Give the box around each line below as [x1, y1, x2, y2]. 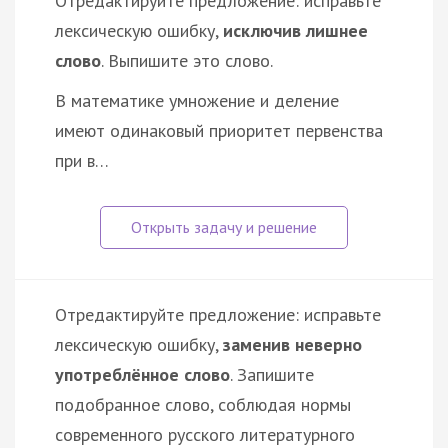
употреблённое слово [55, 362, 230, 386]
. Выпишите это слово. [101, 48, 273, 72]
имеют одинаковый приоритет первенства [55, 118, 383, 142]
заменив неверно [223, 332, 362, 356]
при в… [55, 148, 109, 172]
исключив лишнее [223, 18, 368, 42]
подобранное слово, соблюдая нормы [55, 392, 351, 416]
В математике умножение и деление [55, 88, 339, 112]
